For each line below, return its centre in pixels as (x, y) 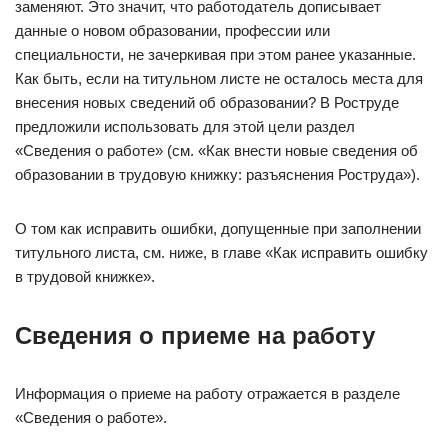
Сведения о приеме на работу (195, 335)
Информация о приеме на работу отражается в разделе (207, 393)
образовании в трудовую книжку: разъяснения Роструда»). (217, 174)
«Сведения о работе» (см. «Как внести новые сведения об (216, 150)
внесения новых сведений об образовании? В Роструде (207, 102)
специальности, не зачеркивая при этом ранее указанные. (215, 54)
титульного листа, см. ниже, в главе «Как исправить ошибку (221, 252)
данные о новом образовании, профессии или (172, 30)
